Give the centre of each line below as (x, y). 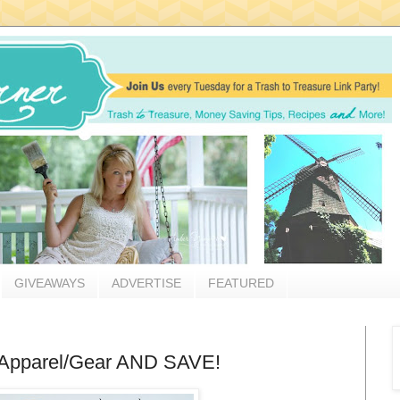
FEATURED (241, 283)
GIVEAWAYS (50, 283)
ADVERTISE (146, 283)
